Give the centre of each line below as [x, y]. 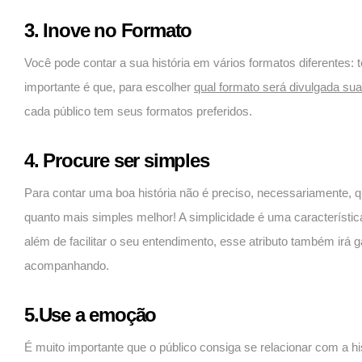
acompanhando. [67, 266]
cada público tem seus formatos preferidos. [138, 112]
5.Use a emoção [90, 315]
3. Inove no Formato [108, 31]
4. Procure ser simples [117, 161]
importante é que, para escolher [109, 87]
